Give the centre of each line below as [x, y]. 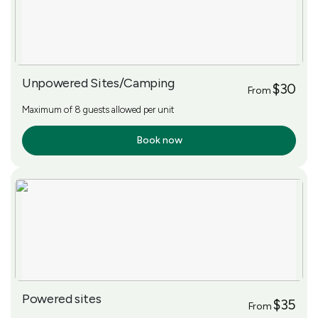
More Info [49, 141]
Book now [159, 140]
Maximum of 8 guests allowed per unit [98, 109]
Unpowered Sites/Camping [98, 83]
